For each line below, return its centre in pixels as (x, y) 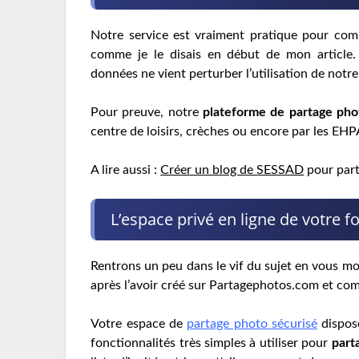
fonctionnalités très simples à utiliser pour (211, 343)
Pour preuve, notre (147, 113)
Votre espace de (139, 324)
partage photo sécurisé (252, 324)
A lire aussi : (126, 170)
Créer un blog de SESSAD (232, 170)
